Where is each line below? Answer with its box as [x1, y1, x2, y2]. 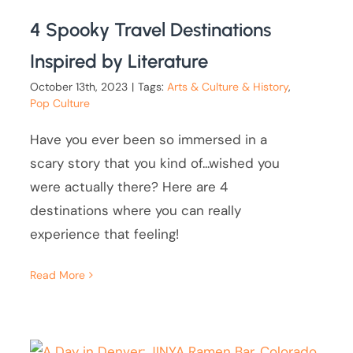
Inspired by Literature [30, 50, 209, 73]
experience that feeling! [30, 225, 180, 243]
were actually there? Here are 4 [30, 178, 229, 196]
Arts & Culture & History [167, 80, 289, 95]
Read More [30, 268, 86, 283]
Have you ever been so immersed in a [30, 131, 268, 149]
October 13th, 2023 [30, 80, 128, 95]
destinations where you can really [30, 202, 242, 220]
